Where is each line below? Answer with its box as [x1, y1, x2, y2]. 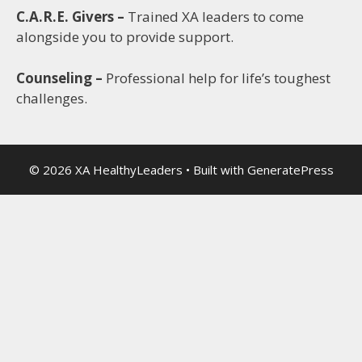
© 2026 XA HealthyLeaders [28, 162, 183, 178]
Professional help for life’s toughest [106, 68, 330, 87]
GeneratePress [246, 162, 334, 178]
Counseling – [16, 68, 106, 87]
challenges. [16, 88, 87, 107]
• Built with [182, 162, 247, 178]
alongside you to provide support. [16, 27, 234, 46]
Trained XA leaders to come [128, 7, 304, 26]
